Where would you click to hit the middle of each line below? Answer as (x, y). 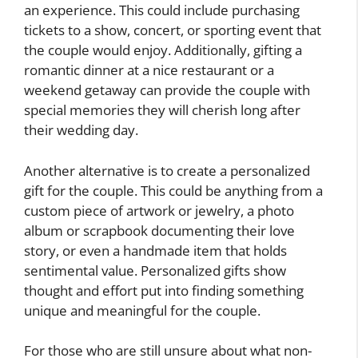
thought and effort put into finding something (164, 290)
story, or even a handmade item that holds (155, 250)
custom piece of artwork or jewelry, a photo (159, 210)
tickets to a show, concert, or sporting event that (173, 30)
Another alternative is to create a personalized (167, 170)
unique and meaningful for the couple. (142, 310)
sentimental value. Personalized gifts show (155, 270)
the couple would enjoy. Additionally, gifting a (163, 50)
